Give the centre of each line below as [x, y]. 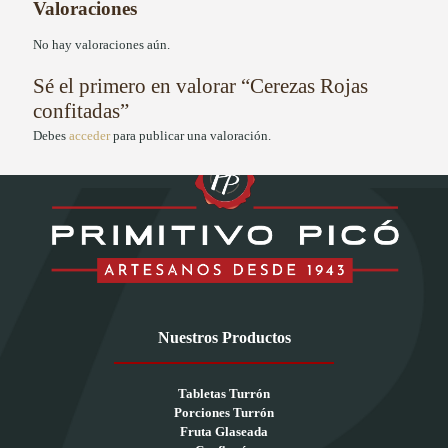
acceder [89, 136]
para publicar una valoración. [190, 136]
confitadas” [81, 111]
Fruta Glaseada [224, 431]
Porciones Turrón [224, 412]
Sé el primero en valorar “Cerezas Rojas [200, 86]
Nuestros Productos [224, 337]
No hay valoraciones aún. [101, 45]
